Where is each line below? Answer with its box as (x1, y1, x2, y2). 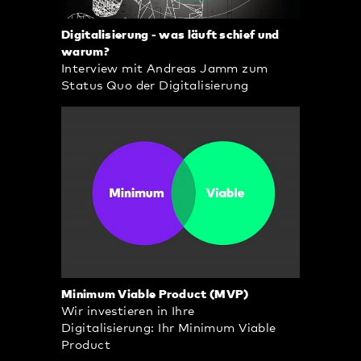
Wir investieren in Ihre (61, 305, 195, 317)
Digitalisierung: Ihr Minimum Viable (61, 322, 276, 334)
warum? (61, 46, 110, 59)
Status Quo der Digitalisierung (61, 80, 249, 93)
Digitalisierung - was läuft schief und (61, 29, 280, 42)
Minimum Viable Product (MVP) (61, 288, 249, 301)
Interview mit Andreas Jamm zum (61, 63, 268, 76)
